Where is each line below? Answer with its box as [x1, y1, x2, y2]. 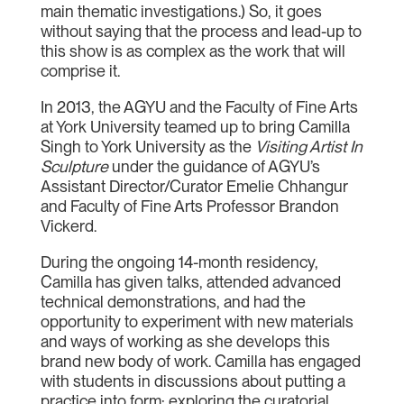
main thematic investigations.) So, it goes [40, 2, 322, 21]
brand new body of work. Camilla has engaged [40, 352, 361, 371]
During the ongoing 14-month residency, [40, 252, 318, 271]
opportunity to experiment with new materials [40, 312, 353, 331]
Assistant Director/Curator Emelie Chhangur [40, 177, 348, 196]
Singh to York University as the [40, 137, 255, 156]
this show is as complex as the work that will [40, 41, 345, 60]
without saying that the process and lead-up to [40, 22, 362, 41]
